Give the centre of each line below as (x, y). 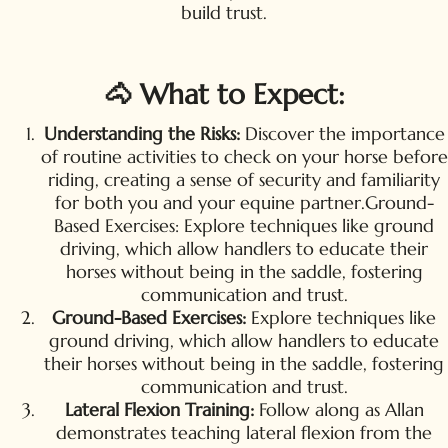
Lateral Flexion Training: (161, 409)
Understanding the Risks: (141, 133)
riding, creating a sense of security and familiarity (244, 179)
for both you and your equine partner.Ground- (244, 202)
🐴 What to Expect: (224, 94)
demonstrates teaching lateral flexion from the (244, 432)
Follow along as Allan (341, 409)
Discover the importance (342, 133)
